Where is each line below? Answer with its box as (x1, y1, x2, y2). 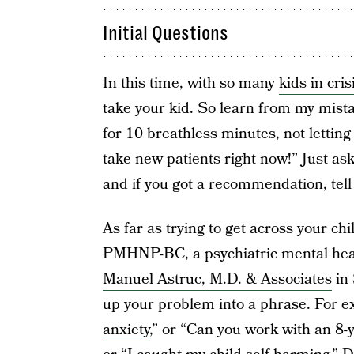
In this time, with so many (102, 73, 279, 94)
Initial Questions (102, 22, 228, 44)
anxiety (102, 319, 149, 341)
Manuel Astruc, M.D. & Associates (102, 269, 332, 290)
